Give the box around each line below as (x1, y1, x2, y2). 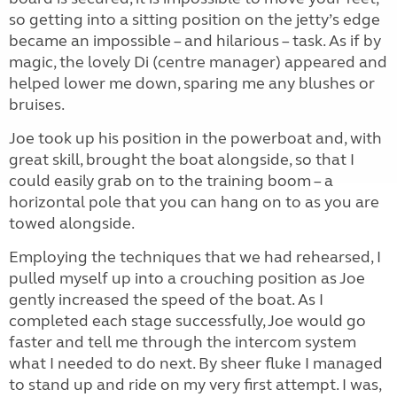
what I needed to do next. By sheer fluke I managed (9, 354, 383, 373)
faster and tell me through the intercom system (9, 332, 356, 352)
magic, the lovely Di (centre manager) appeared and (9, 52, 387, 72)
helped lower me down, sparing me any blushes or (9, 74, 375, 93)
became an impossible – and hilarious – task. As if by (9, 31, 381, 51)
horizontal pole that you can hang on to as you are (9, 192, 379, 212)
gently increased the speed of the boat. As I (9, 290, 323, 309)
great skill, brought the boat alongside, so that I (9, 150, 354, 169)
